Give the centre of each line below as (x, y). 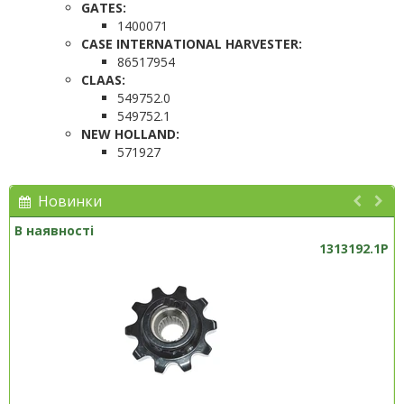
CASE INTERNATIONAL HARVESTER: (192, 44)
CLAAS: (103, 80)
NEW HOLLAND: (130, 134)
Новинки (66, 201)
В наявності (54, 230)
